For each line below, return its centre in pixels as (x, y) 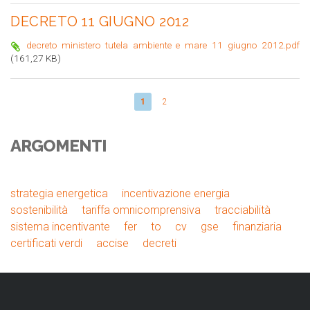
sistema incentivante (60, 226)
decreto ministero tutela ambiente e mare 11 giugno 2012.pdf (163, 45)
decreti (159, 243)
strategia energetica (59, 193)
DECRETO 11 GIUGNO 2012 (100, 21)
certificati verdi (46, 243)
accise (112, 243)
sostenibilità (39, 210)
